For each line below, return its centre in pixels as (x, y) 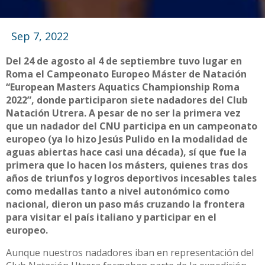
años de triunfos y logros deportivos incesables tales (131, 178)
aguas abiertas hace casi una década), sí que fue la (126, 152)
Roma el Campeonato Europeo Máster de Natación (126, 74)
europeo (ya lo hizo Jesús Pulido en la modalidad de (127, 139)
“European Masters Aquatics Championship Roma (123, 87)
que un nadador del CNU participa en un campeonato (132, 126)
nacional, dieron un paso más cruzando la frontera (125, 204)
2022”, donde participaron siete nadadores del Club (127, 100)
